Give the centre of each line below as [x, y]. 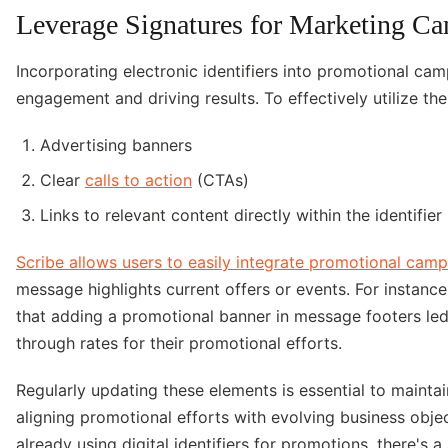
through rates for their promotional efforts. [179, 343]
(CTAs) [220, 180]
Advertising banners [116, 145]
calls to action [138, 180]
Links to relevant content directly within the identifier [241, 215]
